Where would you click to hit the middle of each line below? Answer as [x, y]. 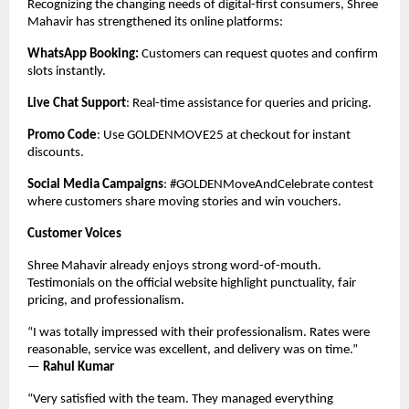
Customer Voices [74, 234]
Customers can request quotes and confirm [258, 54]
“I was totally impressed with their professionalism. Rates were [199, 332]
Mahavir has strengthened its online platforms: [155, 22]
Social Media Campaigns [95, 184]
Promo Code [62, 135]
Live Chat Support [77, 103]
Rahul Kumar [79, 367]
